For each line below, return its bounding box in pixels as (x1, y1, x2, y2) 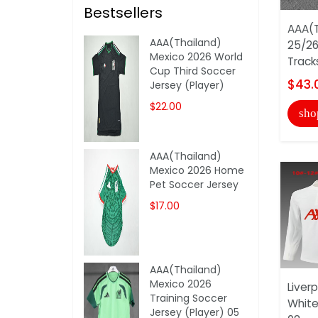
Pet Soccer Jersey (150, 177, 239, 192)
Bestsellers (84, 2, 163, 23)
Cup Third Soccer (150, 63, 236, 78)
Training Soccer (150, 290, 228, 305)
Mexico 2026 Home (150, 163, 245, 177)
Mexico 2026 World (150, 49, 243, 64)
